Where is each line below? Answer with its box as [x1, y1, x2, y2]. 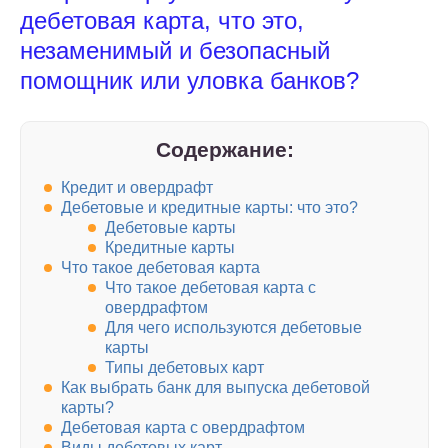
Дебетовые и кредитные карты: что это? [61, 199, 358, 217]
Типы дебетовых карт [105, 359, 264, 377]
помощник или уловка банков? [20, 67, 359, 94]
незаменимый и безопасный [20, 37, 330, 64]
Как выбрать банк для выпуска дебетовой [61, 379, 370, 397]
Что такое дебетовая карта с [105, 279, 316, 297]
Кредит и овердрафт [61, 179, 213, 197]
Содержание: [155, 138, 294, 161]
